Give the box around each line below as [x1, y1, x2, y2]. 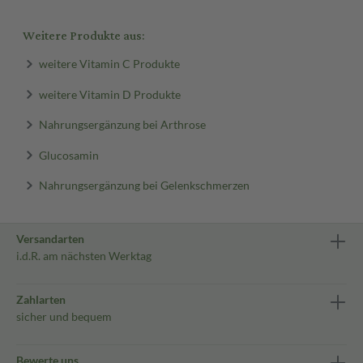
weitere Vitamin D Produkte [38, 87, 181, 100]
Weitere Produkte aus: [23, 24, 144, 48]
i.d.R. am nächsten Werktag [16, 248, 152, 263]
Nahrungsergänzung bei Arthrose [38, 117, 206, 131]
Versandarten [16, 231, 84, 246]
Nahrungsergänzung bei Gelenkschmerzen [38, 177, 250, 192]
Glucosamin [38, 147, 99, 161]
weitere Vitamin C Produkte [38, 56, 180, 70]
